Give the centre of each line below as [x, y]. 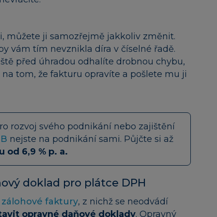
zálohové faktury [40, 201]
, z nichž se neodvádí [123, 201]
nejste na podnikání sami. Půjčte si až [90, 139]
